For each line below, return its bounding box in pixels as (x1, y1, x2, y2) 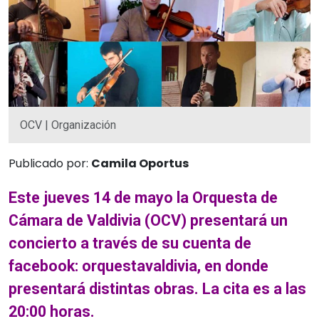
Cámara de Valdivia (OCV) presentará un (9, 211, 288, 229)
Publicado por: (9, 155, 91, 172)
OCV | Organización (20, 117, 116, 132)
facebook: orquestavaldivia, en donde (9, 256, 268, 275)
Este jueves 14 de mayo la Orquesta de (9, 188, 278, 206)
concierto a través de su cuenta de (9, 234, 251, 252)
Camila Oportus (91, 155, 189, 172)
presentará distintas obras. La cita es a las (9, 279, 306, 298)
